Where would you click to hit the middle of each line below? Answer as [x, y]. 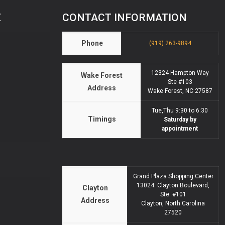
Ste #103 [180, 82]
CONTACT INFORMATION [125, 18]
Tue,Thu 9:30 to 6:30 [180, 111]
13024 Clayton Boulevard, [173, 186]
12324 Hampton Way [180, 73]
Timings [102, 119]
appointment [180, 129]
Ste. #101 [173, 195]
